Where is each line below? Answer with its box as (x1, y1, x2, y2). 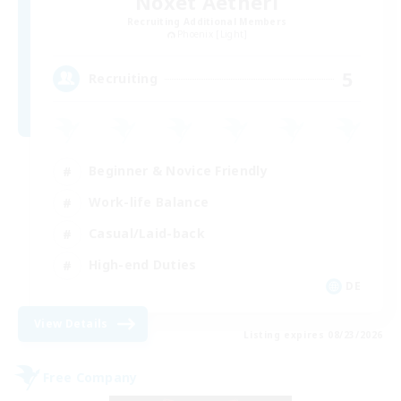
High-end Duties (89, 256, 197, 274)
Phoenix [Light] (176, 27, 248, 40)
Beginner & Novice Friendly (89, 162, 268, 180)
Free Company (43, 369, 138, 387)
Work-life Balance (89, 193, 209, 211)
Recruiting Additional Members (126, 14, 287, 28)
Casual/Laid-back (89, 225, 205, 243)
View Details (34, 315, 108, 331)
